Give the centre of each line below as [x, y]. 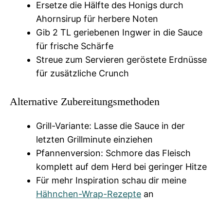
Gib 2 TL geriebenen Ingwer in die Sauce [119, 32]
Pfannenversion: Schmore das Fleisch [113, 153]
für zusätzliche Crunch [82, 73]
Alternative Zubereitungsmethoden [85, 101]
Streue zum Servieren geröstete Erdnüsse [121, 59]
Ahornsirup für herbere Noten [97, 18]
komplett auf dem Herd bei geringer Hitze [121, 166]
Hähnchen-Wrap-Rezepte [89, 194]
